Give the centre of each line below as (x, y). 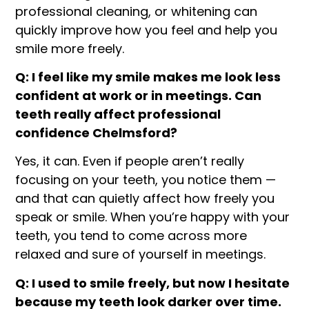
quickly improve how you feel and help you (147, 30)
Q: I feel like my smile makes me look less (148, 77)
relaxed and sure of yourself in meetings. (141, 255)
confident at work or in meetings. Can (139, 95)
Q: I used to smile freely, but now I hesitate (153, 283)
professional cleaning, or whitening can (137, 11)
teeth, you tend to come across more (131, 236)
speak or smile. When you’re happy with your (153, 217)
